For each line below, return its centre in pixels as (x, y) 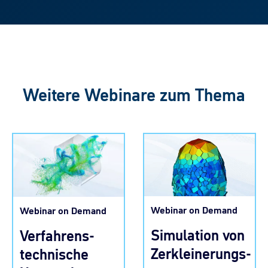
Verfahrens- (57, 236)
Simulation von (198, 236)
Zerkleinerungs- (201, 254)
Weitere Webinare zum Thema (134, 95)
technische (54, 254)
